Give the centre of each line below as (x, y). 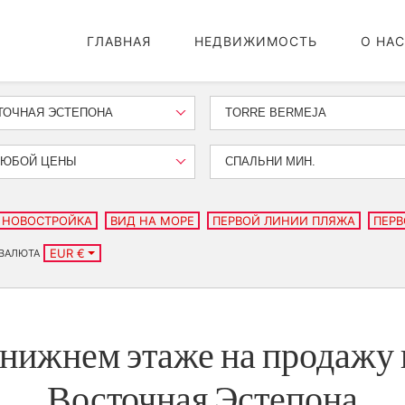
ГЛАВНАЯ (119, 41)
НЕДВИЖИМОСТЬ (256, 41)
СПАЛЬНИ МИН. (270, 161)
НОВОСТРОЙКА (47, 221)
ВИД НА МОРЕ (152, 221)
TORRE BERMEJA (276, 113)
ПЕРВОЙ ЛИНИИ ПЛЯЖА (284, 221)
